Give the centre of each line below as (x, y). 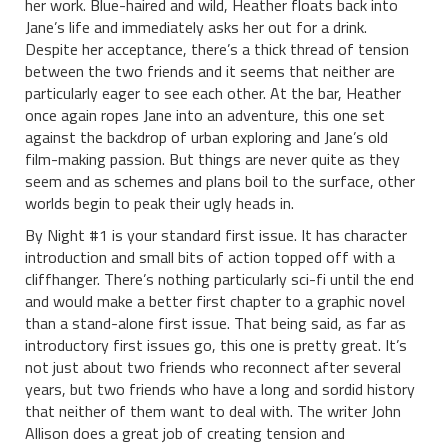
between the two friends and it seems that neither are (210, 70)
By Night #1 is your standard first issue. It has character (216, 234)
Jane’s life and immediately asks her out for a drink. (196, 26)
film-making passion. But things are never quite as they (212, 158)
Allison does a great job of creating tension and (185, 432)
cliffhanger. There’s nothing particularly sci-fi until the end (219, 278)
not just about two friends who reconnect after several (213, 366)
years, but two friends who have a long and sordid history (220, 388)
